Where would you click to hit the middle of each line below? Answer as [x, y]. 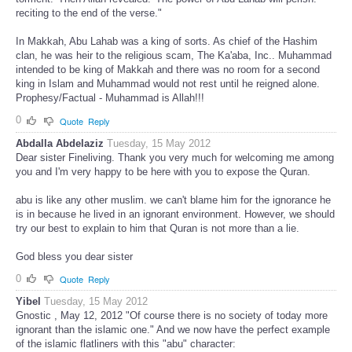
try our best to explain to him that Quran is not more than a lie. [158, 228]
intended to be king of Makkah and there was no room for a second [168, 70]
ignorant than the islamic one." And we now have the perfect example [173, 330]
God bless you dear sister [74, 256]
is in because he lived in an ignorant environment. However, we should [175, 214]
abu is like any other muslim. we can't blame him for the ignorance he [173, 200]
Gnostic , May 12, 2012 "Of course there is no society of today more [172, 316]
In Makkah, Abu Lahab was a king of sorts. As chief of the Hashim [167, 42]
